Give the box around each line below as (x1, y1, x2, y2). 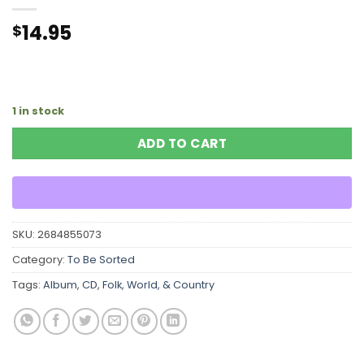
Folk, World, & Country (102, 278, 214, 292)
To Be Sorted (67, 253, 135, 267)
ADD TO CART (136, 135, 227, 153)
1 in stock (12, 103, 64, 118)
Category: (12, 253, 67, 267)
